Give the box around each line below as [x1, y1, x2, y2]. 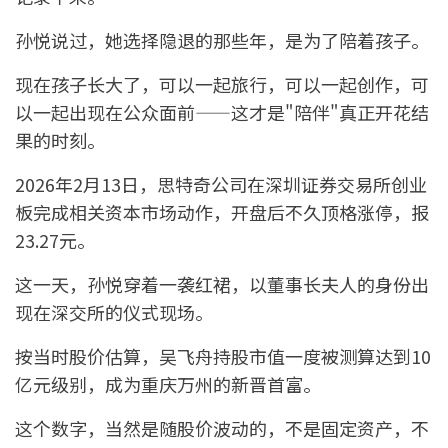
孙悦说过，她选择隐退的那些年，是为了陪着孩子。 [15, 27, 429, 54]
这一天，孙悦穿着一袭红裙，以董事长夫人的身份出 [15, 271, 429, 298]
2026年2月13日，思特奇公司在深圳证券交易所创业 [15, 171, 427, 198]
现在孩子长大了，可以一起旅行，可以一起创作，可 [15, 71, 429, 98]
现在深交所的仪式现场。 [15, 299, 213, 326]
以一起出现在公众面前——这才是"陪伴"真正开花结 [15, 99, 429, 126]
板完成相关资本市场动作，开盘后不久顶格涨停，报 [15, 199, 429, 226]
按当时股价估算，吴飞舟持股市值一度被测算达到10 [15, 343, 431, 370]
